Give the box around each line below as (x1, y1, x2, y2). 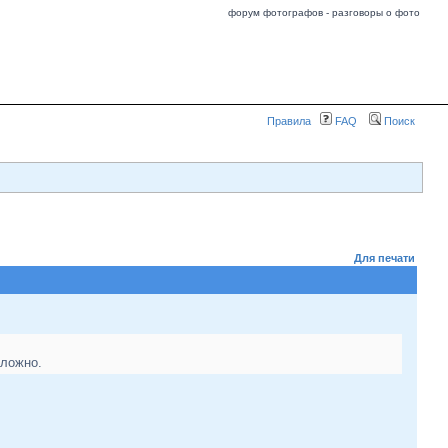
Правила (267, 115, 311, 127)
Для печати (354, 252, 415, 264)
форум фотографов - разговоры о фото (228, 7, 420, 18)
